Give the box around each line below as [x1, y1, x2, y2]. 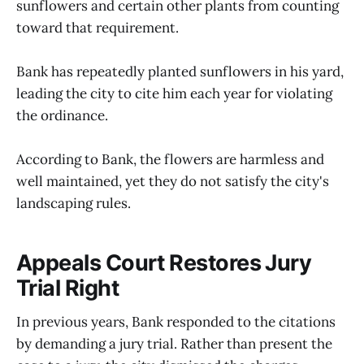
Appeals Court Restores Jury [16, 249, 312, 276]
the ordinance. [16, 106, 108, 125]
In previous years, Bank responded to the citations [16, 313, 336, 331]
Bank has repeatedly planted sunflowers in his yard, [16, 63, 344, 81]
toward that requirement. [16, 18, 179, 37]
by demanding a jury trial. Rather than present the [16, 335, 332, 353]
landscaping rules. [16, 194, 131, 213]
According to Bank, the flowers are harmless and [16, 150, 324, 169]
